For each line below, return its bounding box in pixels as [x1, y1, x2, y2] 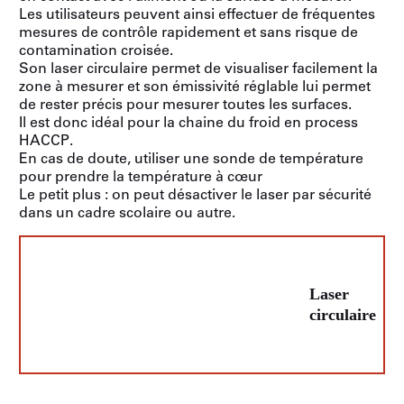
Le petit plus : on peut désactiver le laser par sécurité [19, 186, 372, 203]
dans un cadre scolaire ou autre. [19, 204, 235, 221]
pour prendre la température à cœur [19, 168, 262, 185]
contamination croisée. [19, 41, 173, 59]
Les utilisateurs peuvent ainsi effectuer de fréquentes [19, 5, 375, 23]
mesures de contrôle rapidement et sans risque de [19, 23, 358, 41]
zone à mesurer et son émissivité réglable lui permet [19, 78, 371, 95]
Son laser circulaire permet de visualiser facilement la [19, 60, 378, 77]
